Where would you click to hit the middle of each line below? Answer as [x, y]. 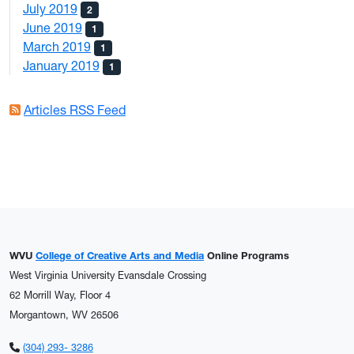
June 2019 [53, 27]
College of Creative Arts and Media [120, 256]
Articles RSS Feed [75, 110]
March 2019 [57, 47]
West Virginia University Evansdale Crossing [108, 276]
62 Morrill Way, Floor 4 [60, 296]
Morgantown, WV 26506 [64, 315]
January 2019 [61, 66]
